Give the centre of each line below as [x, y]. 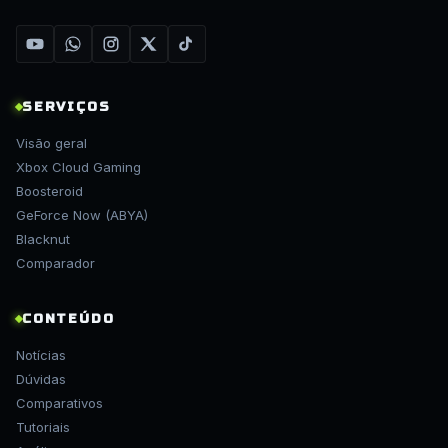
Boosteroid [49, 191]
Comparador [55, 263]
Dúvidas [41, 379]
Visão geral [51, 143]
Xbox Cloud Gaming [78, 167]
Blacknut [43, 239]
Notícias [41, 355]
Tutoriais [43, 427]
